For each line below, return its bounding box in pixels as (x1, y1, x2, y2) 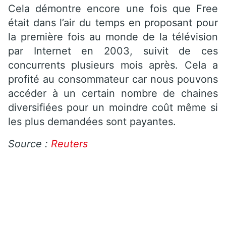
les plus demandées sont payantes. (8, 115, 176, 128)
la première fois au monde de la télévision (8, 30, 218, 43)
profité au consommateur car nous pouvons (8, 73, 218, 85)
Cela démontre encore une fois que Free (8, 2, 218, 15)
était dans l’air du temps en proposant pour (8, 16, 218, 29)
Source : (8, 137, 51, 150)
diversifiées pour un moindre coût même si (8, 101, 218, 114)
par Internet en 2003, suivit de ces (8, 44, 218, 57)
